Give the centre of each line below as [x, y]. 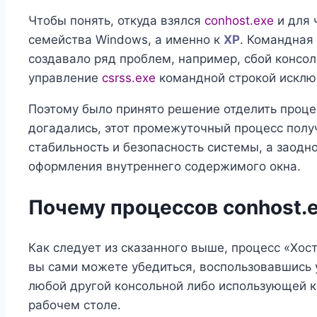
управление [65, 77]
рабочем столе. [75, 305]
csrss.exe [129, 77]
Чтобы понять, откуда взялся [116, 20]
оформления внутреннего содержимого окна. [165, 166]
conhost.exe [239, 20]
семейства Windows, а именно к [126, 39]
